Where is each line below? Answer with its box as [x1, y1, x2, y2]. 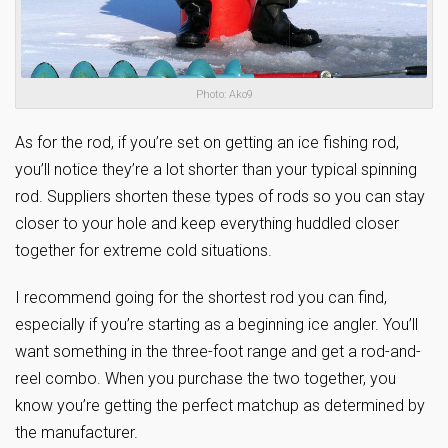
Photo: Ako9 [195, 88, 253, 102]
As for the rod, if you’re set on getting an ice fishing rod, [15, 133, 399, 153]
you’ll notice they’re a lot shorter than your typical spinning [15, 160, 417, 180]
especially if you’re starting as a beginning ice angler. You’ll [15, 315, 418, 335]
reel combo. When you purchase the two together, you [15, 369, 396, 389]
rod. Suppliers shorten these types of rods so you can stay [15, 187, 425, 207]
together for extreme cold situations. [15, 241, 272, 261]
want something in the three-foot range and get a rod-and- [15, 342, 421, 362]
